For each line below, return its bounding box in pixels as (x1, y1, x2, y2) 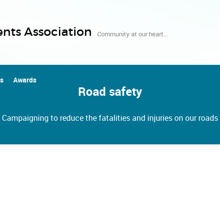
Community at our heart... (97, 30, 168, 38)
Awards (13, 76, 36, 85)
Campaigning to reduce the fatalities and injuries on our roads (2, 113, 218, 123)
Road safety (78, 84, 142, 99)
